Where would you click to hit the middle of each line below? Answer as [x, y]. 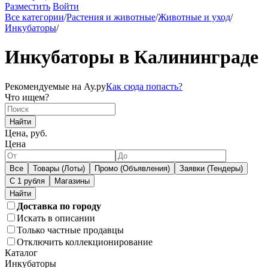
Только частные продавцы [70, 230]
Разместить [28, 6]
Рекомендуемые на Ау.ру [55, 86]
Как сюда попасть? [144, 86]
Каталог [21, 252]
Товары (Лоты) [59, 168]
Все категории [34, 17]
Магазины [72, 181]
